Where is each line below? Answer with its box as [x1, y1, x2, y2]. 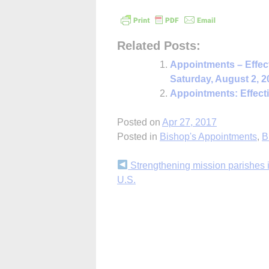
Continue [116, 160, 180, 177]
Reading [116, 181, 174, 198]
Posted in [117, 131, 160, 142]
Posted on [117, 116, 162, 127]
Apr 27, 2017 [162, 116, 217, 127]
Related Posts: [117, 38, 201, 52]
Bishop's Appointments [160, 131, 257, 142]
